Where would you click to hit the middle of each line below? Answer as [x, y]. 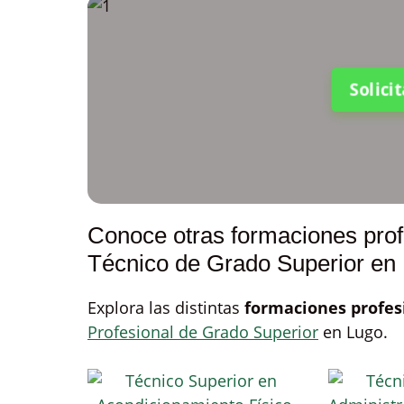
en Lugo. [353, 332]
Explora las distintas [166, 308]
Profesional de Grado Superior [203, 332]
